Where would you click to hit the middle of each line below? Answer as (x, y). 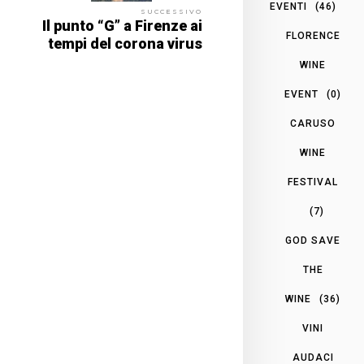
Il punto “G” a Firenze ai (122, 26)
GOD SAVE (313, 240)
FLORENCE (313, 36)
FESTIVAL (313, 182)
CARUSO (313, 123)
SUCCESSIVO (171, 11)
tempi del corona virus (125, 43)
